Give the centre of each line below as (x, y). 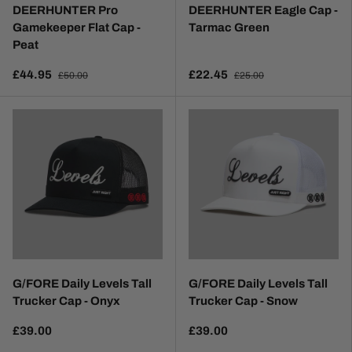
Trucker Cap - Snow (243, 301)
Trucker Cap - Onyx (66, 301)
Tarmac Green (229, 28)
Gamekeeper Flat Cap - (77, 28)
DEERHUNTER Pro (65, 11)
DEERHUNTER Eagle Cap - (263, 11)
